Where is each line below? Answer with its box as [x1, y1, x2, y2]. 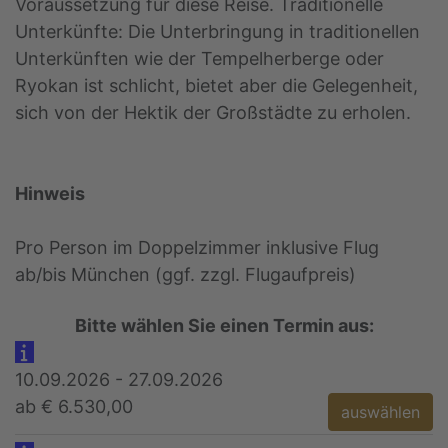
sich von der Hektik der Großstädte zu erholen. [15, 102, 411, 124]
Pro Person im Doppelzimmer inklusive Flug [15, 237, 379, 259]
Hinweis [15, 183, 85, 205]
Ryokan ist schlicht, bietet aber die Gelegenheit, [15, 75, 418, 97]
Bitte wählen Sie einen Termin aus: [74, 315, 374, 337]
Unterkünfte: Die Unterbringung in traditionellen [15, 21, 420, 43]
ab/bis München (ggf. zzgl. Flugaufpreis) [15, 264, 356, 286]
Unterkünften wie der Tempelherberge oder [15, 48, 384, 70]
